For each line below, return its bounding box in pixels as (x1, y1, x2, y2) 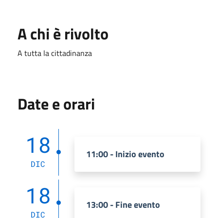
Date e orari (18, 91, 95, 115)
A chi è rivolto (18, 21, 109, 45)
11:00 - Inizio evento (86, 147, 164, 161)
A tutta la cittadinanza (18, 47, 92, 59)
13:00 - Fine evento (86, 198, 160, 211)
